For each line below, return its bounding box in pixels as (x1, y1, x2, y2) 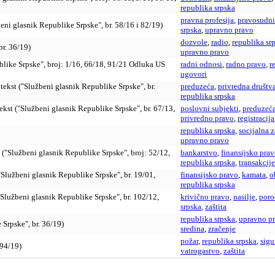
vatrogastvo (180, 246, 220, 256)
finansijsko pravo (180, 170, 238, 180)
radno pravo (226, 60, 266, 69)
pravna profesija (180, 15, 234, 25)
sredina (180, 224, 204, 234)
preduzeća (180, 82, 214, 91)
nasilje (233, 192, 255, 202)
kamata (242, 170, 266, 180)
